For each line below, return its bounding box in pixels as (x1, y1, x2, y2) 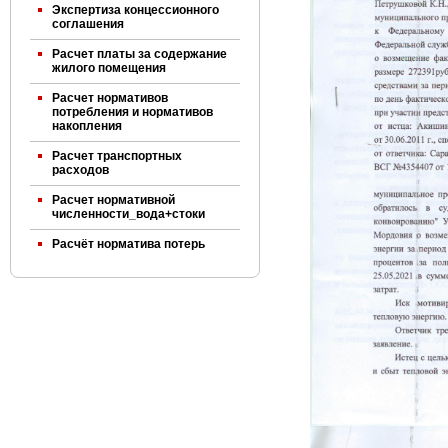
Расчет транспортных (52, 149, 182, 163)
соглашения (52, 17, 124, 31)
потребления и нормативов (52, 105, 213, 119)
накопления (52, 119, 122, 133)
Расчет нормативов (52, 91, 168, 105)
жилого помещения (52, 61, 166, 75)
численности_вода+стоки (52, 207, 205, 221)
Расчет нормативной (52, 193, 175, 207)
